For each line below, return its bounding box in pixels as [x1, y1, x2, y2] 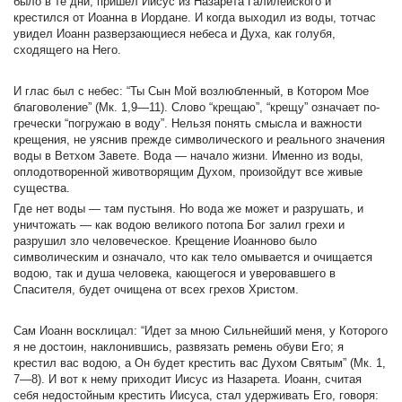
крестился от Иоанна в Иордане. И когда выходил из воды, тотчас [13, 11, 376, 24]
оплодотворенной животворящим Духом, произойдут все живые [13, 165, 363, 179]
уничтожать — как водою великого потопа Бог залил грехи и [13, 218, 345, 232]
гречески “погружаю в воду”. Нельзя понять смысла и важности [13, 117, 362, 130]
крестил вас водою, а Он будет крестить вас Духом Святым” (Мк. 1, [13, 356, 386, 370]
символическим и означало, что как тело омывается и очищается [13, 250, 372, 264]
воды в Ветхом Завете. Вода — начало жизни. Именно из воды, [13, 149, 363, 162]
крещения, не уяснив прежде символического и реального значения [13, 133, 385, 146]
